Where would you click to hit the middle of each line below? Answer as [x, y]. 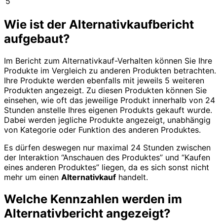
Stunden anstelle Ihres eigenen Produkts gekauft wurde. [108, 110]
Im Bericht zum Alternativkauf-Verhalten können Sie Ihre [108, 60]
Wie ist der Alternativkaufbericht [99, 24]
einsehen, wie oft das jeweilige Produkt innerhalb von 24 [110, 100]
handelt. [132, 177]
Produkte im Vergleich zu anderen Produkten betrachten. [110, 70]
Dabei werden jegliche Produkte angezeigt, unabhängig [107, 120]
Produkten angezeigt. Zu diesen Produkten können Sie [105, 90]
